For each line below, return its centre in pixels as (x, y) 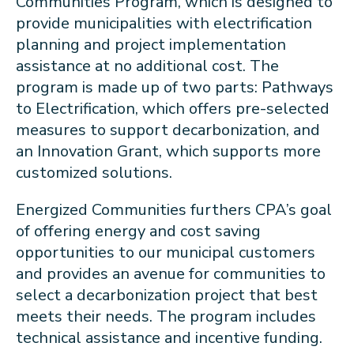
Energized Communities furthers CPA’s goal (174, 209)
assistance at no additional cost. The (147, 66)
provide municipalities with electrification (164, 23)
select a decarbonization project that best (167, 295)
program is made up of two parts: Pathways (175, 87)
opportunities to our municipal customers (166, 252)
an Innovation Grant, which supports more (168, 151)
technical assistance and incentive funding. (173, 337)
